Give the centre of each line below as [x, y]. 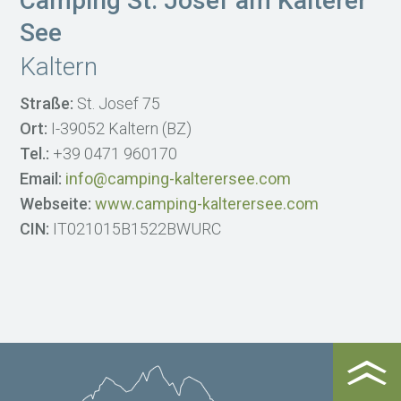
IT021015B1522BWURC [137, 228]
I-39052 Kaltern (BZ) [122, 128]
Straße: [49, 103]
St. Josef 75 [119, 103]
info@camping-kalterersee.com [179, 178]
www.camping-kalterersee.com [207, 203]
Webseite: [58, 203]
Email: [43, 178]
